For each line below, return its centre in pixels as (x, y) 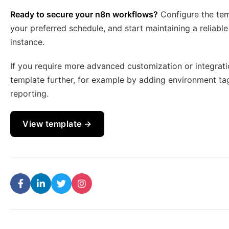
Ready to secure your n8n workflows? (84, 15)
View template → (57, 124)
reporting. (29, 94)
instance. (27, 42)
